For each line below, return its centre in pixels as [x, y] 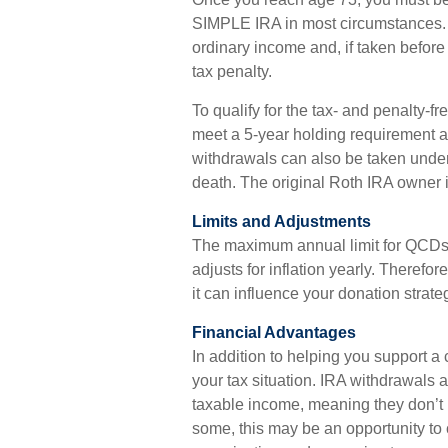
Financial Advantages [274, 332]
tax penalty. [234, 71]
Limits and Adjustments [281, 221]
